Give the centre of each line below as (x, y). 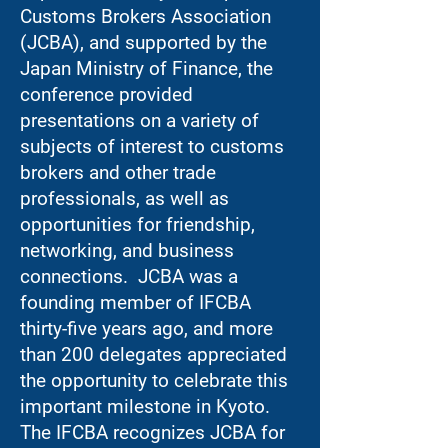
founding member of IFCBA (135, 302)
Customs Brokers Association (145, 16)
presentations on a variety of (139, 120)
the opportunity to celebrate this (154, 380)
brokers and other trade (118, 172)
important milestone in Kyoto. (145, 406)
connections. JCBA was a (129, 276)
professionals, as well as (124, 198)
